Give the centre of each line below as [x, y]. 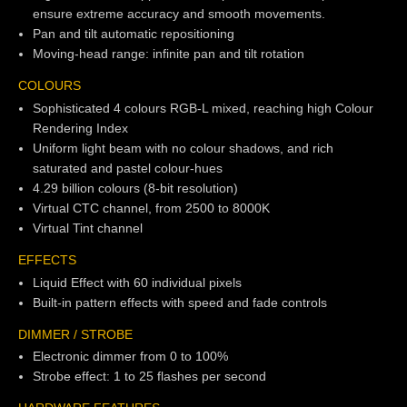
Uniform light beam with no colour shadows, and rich [183, 148]
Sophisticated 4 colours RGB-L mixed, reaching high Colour [203, 108]
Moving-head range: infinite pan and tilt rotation [169, 54]
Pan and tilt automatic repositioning [134, 34]
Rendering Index [80, 128]
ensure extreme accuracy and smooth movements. [179, 14]
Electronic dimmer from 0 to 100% [130, 357]
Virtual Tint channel [88, 228]
